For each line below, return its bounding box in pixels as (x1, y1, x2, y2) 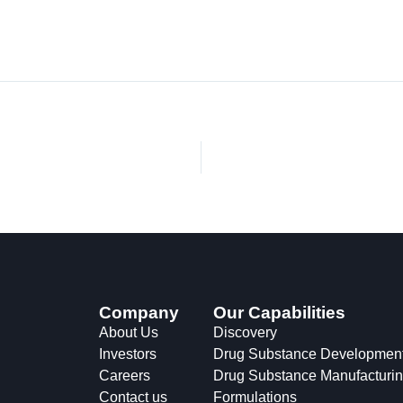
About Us (98, 324, 158, 340)
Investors (98, 345, 157, 362)
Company (98, 303, 179, 322)
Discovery (212, 324, 277, 340)
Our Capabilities (212, 303, 345, 322)
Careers (98, 367, 150, 383)
